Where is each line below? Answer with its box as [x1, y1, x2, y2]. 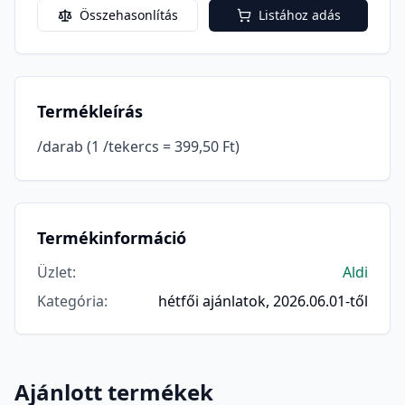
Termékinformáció [37, 227, 186, 249]
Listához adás [258, 6, 341, 24]
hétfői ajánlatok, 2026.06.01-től [158, 291, 368, 311]
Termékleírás [37, 100, 143, 122]
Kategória [37, 291, 104, 311]
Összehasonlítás [79, 6, 178, 24]
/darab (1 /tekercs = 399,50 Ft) [37, 137, 240, 156]
